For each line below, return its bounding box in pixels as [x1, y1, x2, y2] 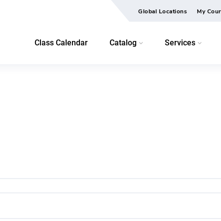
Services [165, 38, 195, 47]
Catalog [110, 38, 137, 47]
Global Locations [138, 7, 187, 15]
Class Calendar [35, 38, 88, 47]
